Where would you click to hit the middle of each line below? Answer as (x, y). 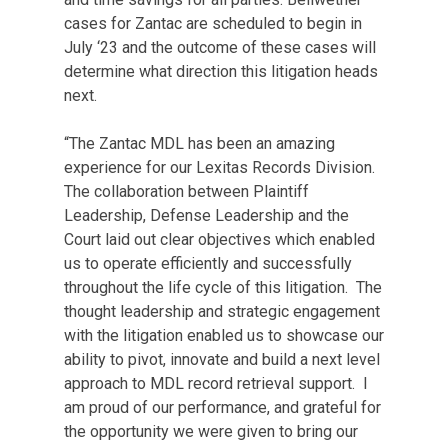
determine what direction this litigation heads (221, 71)
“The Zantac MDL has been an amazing (199, 143)
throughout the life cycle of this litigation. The (223, 287)
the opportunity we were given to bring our (211, 431)
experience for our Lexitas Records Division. (221, 167)
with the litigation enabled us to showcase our (224, 335)
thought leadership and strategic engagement (222, 311)
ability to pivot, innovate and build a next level (222, 359)
